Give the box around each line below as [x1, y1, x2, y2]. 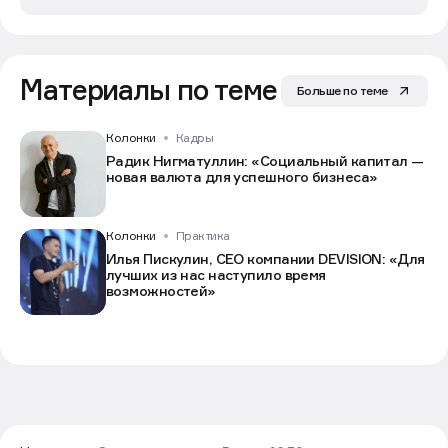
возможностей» [106, 282, 215, 300]
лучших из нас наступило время [106, 266, 326, 284]
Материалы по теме [20, 73, 277, 107]
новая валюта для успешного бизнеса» [106, 168, 377, 186]
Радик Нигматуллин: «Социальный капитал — [106, 152, 424, 170]
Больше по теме [296, 83, 388, 99]
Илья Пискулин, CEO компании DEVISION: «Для [106, 250, 425, 268]
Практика [175, 228, 230, 244]
